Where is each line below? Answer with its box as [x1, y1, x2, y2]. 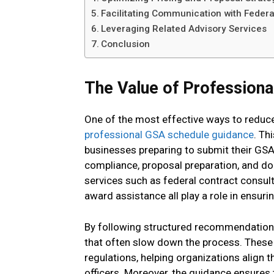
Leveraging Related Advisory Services [101, 23, 267, 35]
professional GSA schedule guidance [84, 128, 254, 141]
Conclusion [101, 39, 150, 50]
